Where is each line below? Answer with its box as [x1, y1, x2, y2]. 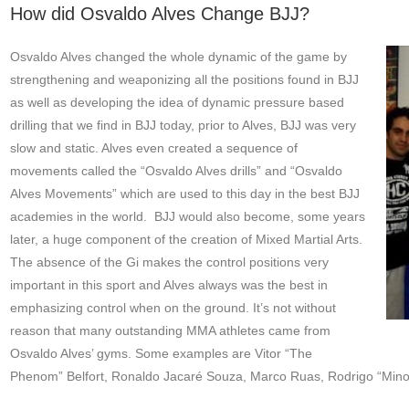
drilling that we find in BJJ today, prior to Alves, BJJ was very [9, 118, 356, 133]
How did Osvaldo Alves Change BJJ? [9, 4, 309, 25]
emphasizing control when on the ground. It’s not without [9, 300, 336, 316]
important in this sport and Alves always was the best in [9, 278, 328, 293]
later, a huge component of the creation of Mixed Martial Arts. [9, 232, 362, 247]
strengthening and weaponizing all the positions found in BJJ [9, 72, 359, 88]
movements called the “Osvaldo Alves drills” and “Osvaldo [9, 163, 342, 179]
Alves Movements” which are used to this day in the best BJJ [9, 186, 360, 202]
